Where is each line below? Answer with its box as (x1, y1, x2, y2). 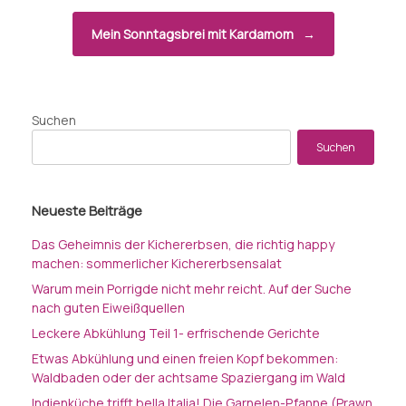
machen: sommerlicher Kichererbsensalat (32, 255, 282, 273)
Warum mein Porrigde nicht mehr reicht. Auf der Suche (32, 280, 352, 298)
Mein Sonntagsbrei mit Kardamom (91, 25, 296, 43)
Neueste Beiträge (32, 201, 142, 221)
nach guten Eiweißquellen (32, 299, 185, 317)
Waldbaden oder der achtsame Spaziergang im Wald (32, 369, 345, 387)
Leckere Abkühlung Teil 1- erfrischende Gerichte (32, 324, 320, 343)
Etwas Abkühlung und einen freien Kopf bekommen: (32, 350, 338, 368)
